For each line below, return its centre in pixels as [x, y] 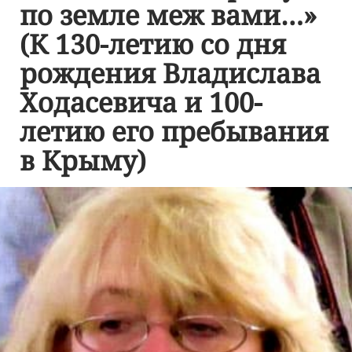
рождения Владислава [170, 73]
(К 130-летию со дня [153, 44]
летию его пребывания [174, 131]
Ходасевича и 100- [141, 102]
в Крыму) [83, 160]
